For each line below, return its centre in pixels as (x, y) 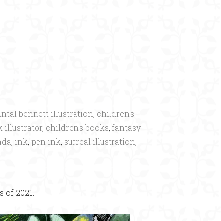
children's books (77, 128)
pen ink (46, 142)
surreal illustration (100, 142)
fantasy (126, 128)
